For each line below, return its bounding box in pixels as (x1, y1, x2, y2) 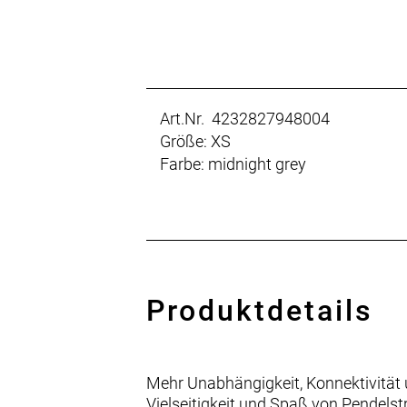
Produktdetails (146, 293, 374, 329)
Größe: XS (160, 132, 232, 152)
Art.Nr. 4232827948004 (160, 109, 331, 129)
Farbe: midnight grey (160, 154, 307, 174)
